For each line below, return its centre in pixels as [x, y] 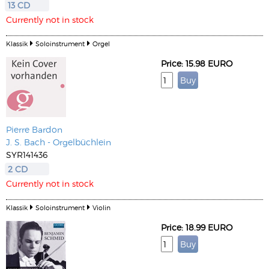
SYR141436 [27, 155]
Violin [101, 207]
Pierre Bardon [34, 129]
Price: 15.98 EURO [197, 63]
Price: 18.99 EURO [197, 227]
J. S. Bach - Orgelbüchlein [59, 142]
